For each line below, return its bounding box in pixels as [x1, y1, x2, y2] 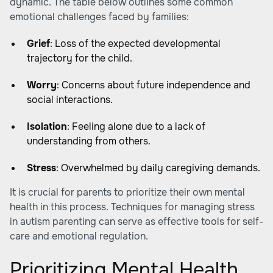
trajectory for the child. [27, 52, 132, 65]
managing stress [180, 200, 255, 213]
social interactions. [27, 93, 113, 106]
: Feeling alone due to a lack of [67, 120, 205, 133]
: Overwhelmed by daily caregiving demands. [56, 161, 260, 174]
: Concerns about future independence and [57, 79, 250, 91]
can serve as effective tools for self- [96, 215, 263, 228]
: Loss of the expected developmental [50, 37, 221, 50]
